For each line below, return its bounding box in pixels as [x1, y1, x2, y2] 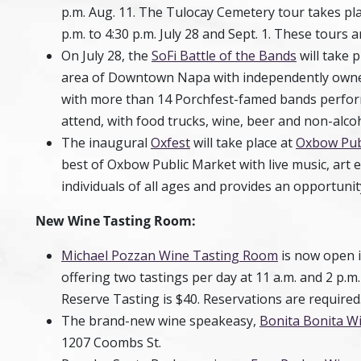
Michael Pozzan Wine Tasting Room [61, 247, 278, 264]
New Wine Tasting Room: [35, 212, 196, 230]
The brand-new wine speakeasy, [61, 312, 259, 330]
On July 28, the [61, 47, 151, 64]
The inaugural [61, 134, 151, 151]
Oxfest [151, 134, 190, 151]
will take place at [190, 134, 296, 151]
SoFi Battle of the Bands [151, 47, 297, 64]
